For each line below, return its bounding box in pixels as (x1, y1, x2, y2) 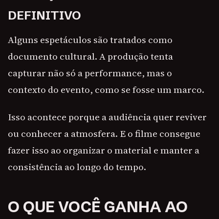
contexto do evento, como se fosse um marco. (8, 83, 204, 96)
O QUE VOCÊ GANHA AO (8, 197, 188, 217)
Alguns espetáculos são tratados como (8, 33, 173, 46)
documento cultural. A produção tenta (8, 50, 173, 63)
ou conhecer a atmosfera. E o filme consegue (8, 127, 200, 140)
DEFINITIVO (8, 8, 81, 23)
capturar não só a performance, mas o (8, 66, 172, 80)
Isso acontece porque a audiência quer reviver (8, 110, 207, 124)
